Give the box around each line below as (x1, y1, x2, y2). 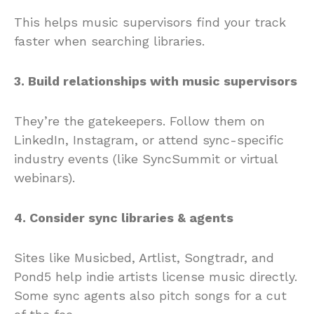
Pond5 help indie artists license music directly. (14, 268, 297, 284)
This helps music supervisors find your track (14, 14, 286, 29)
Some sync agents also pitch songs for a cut (14, 287, 287, 303)
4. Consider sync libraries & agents (14, 210, 233, 225)
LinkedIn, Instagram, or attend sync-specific (14, 132, 284, 147)
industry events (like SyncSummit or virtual (14, 151, 278, 166)
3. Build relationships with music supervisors (14, 73, 297, 88)
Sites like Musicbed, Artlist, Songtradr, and (14, 250, 274, 265)
